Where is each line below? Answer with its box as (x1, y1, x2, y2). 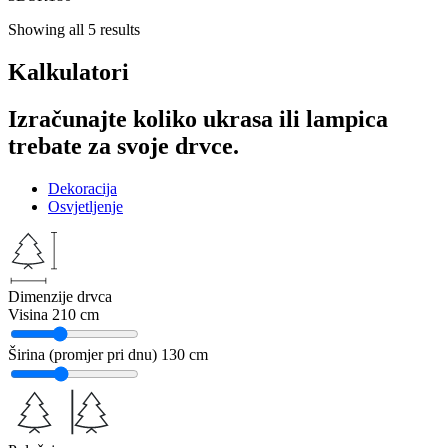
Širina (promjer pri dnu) (8, 345, 157, 363)
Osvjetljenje (48, 197, 123, 215)
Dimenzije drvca (8, 287, 112, 305)
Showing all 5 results (8, 20, 140, 38)
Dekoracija (48, 179, 117, 197)
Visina (8, 305, 48, 323)
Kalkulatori (8, 58, 129, 85)
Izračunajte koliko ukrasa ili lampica (8, 105, 388, 132)
